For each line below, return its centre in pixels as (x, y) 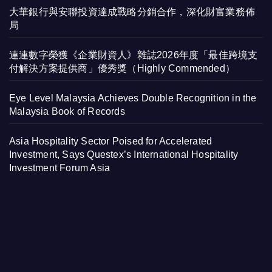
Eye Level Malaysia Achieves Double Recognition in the (133, 98)
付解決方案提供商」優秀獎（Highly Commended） (122, 69)
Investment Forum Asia (60, 168)
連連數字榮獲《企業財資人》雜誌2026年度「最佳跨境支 (134, 55)
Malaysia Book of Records (67, 112)
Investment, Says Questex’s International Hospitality (124, 155)
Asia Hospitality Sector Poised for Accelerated (111, 141)
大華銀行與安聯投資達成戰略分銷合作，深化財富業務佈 (132, 12)
